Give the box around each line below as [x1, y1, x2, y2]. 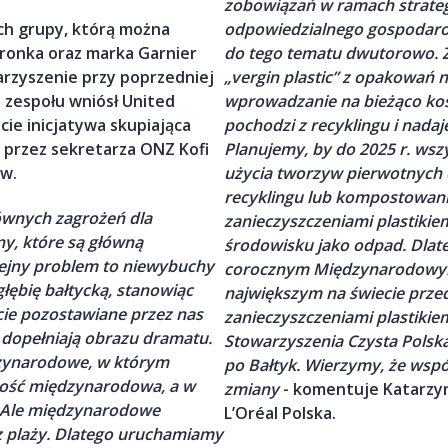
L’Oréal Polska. [224, 402, 336, 425]
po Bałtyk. [224, 354, 300, 377]
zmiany [224, 378, 279, 401]
